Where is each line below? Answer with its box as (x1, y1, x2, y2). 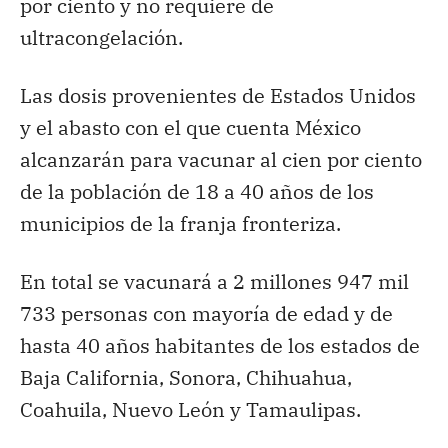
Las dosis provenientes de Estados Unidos (20, 81, 416, 109)
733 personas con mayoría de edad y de (20, 299, 393, 327)
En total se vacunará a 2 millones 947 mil (20, 267, 409, 295)
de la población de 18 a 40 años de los (20, 177, 374, 205)
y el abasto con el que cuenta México (20, 113, 361, 141)
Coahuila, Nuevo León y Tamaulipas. (20, 395, 361, 423)
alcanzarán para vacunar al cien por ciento (20, 145, 422, 173)
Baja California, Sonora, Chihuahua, (20, 363, 352, 391)
